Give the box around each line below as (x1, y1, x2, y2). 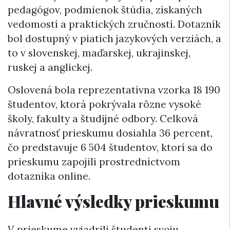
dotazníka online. (8, 169, 90, 182)
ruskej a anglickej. (8, 61, 92, 73)
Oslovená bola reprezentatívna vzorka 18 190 (8, 83, 220, 96)
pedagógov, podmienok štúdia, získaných (8, 3, 202, 16)
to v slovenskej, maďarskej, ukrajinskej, (8, 46, 190, 59)
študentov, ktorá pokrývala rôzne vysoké (8, 98, 201, 110)
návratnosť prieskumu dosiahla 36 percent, (8, 126, 213, 139)
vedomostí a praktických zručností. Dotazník (8, 17, 221, 30)
